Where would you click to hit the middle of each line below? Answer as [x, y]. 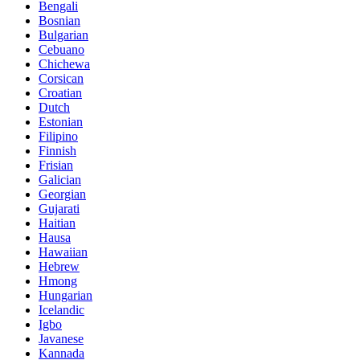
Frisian [56, 165]
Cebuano [61, 49]
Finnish [57, 150]
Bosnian [59, 20]
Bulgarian [63, 35]
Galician [60, 179]
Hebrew [59, 266]
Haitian [57, 223]
